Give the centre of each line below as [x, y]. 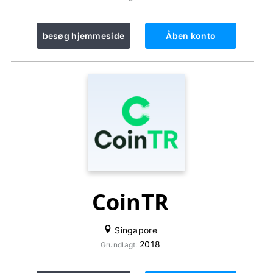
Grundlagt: [120, 245]
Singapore [135, 230]
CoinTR [130, 202]
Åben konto [191, 36]
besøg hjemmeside [83, 36]
